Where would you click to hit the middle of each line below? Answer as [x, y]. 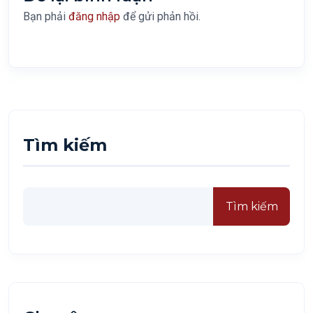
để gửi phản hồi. [160, 17]
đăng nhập [94, 17]
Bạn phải [46, 17]
